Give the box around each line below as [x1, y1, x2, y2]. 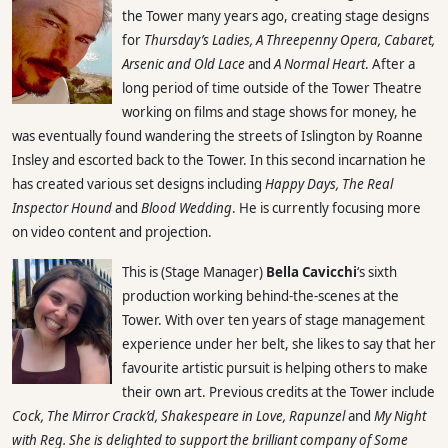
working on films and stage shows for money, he [122, 102, 417, 121]
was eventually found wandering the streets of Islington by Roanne [12, 126, 423, 145]
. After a [365, 54, 415, 73]
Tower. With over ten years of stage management [122, 310, 425, 329]
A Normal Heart [274, 54, 365, 73]
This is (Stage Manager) [122, 262, 266, 281]
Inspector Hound [12, 198, 112, 217]
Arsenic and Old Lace [122, 54, 245, 73]
